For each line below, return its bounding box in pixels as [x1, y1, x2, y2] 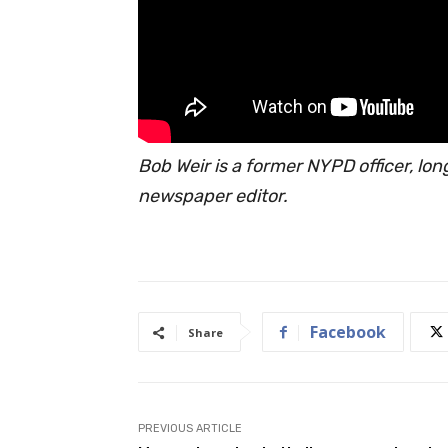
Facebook [310, 321, 386, 344]
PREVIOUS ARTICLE [138, 422, 242, 436]
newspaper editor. [138, 185, 288, 208]
